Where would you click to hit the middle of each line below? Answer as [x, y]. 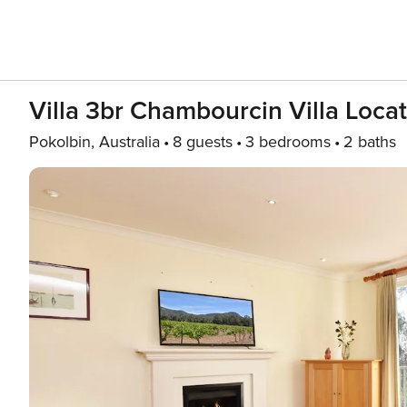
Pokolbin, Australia [94, 142]
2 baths [370, 142]
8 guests [203, 142]
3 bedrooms [288, 142]
